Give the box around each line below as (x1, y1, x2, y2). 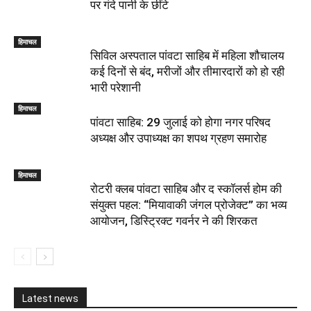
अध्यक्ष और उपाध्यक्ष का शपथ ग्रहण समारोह (90, 131, 267, 146)
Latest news (22, 293, 78, 305)
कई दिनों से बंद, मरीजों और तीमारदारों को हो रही (90, 65, 285, 79)
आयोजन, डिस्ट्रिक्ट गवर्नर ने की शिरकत (90, 214, 258, 228)
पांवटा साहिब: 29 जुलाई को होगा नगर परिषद (90, 115, 271, 130)
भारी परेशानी (90, 81, 141, 95)
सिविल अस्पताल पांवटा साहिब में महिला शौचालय (90, 49, 284, 63)
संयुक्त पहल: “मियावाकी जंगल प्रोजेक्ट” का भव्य (90, 198, 287, 212)
